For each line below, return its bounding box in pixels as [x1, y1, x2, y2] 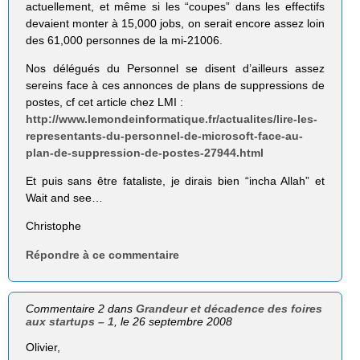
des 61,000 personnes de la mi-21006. [26, 34, 223, 47]
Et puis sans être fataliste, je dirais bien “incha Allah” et [26, 174, 325, 188]
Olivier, [26, 340, 61, 354]
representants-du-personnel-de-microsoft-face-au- [26, 129, 304, 143]
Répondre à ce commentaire [26, 247, 180, 261]
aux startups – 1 [26, 314, 115, 328]
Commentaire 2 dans [26, 301, 137, 315]
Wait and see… [26, 191, 104, 205]
